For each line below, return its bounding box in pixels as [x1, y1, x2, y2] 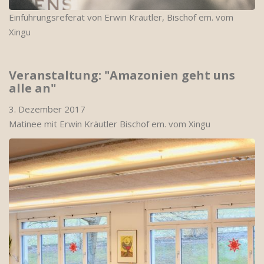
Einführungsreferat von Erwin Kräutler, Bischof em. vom [9, 11, 233, 23]
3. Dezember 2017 [9, 103, 85, 115]
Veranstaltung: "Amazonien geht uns [9, 67, 235, 83]
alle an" [9, 80, 56, 96]
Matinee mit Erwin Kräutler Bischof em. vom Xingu [9, 118, 210, 130]
